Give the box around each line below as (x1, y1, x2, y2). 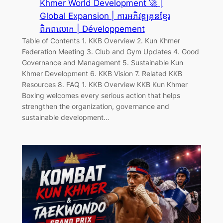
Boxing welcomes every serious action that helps (21, 91, 180, 100)
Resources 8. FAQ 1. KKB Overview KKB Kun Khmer (21, 80, 188, 89)
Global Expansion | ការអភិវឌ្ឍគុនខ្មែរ (39, 10, 170, 21)
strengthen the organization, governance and (21, 102, 169, 111)
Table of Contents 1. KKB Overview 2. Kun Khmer (21, 36, 180, 45)
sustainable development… (21, 112, 110, 121)
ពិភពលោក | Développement (39, 23, 145, 34)
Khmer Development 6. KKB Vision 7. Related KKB (21, 69, 182, 78)
